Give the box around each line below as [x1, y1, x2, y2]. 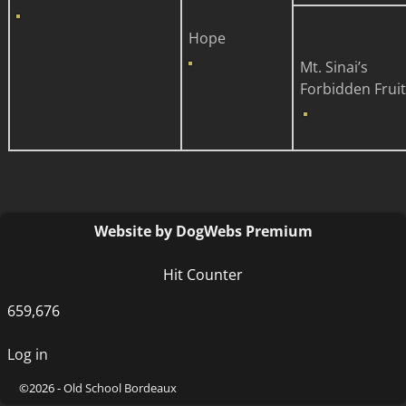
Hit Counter [163, 265, 243, 285]
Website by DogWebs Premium [93, 221, 313, 242]
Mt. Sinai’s [299, 57, 368, 78]
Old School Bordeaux [63, 380, 177, 397]
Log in [7, 344, 48, 365]
